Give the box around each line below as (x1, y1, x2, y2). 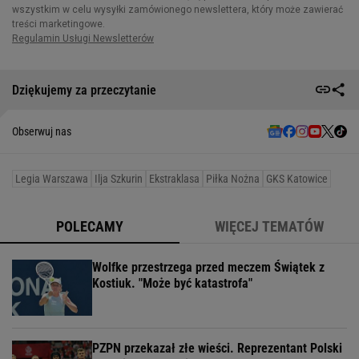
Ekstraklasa (149, 172, 200, 186)
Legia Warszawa (15, 172, 88, 186)
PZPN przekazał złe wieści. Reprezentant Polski (92, 341, 342, 357)
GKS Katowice (266, 172, 328, 186)
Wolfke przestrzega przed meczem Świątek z (92, 260, 325, 276)
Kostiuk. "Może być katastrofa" (92, 276, 252, 292)
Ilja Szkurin (95, 172, 143, 186)
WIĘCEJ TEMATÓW (215, 218, 324, 236)
